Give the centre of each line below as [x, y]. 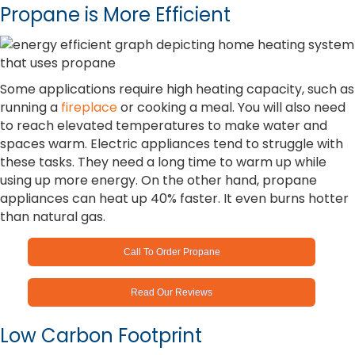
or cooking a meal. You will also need [231, 108]
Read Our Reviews [172, 293]
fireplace [89, 108]
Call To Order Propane [172, 252]
